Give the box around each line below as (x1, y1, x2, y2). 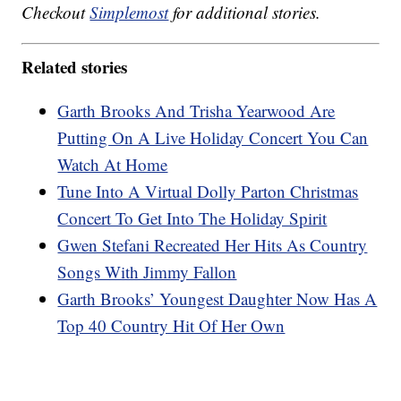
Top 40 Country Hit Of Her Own (57, 313, 286, 337)
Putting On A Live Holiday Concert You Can (57, 125, 369, 149)
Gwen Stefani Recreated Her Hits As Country (57, 233, 368, 256)
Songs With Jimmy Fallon (57, 260, 237, 283)
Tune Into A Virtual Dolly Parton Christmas (57, 179, 359, 202)
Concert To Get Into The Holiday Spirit (57, 206, 328, 229)
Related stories (21, 54, 128, 79)
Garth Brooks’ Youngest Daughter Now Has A (57, 286, 378, 310)
